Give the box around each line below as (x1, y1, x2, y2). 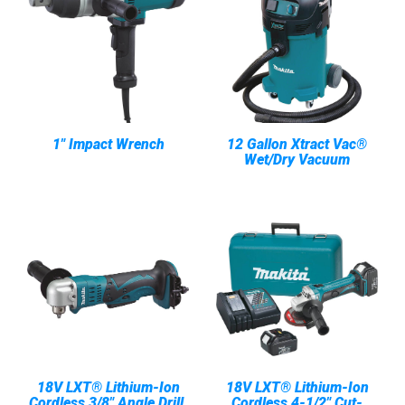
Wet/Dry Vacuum (244, 151, 350, 168)
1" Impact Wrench (52, 136, 165, 153)
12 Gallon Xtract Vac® (227, 136, 367, 153)
